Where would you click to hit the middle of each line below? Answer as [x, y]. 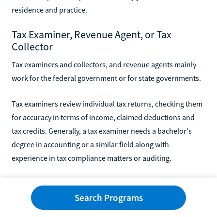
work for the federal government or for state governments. [106, 78]
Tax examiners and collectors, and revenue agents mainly [104, 64]
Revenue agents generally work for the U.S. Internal [94, 183]
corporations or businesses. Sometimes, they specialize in [106, 210]
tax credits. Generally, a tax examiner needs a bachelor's [102, 131]
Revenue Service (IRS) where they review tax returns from [104, 197]
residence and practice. [49, 9]
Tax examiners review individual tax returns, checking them [107, 103]
